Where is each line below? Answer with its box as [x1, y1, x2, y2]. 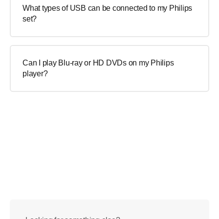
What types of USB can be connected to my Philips [22, 4, 192, 12]
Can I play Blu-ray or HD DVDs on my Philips [22, 59, 174, 67]
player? [22, 69, 48, 78]
